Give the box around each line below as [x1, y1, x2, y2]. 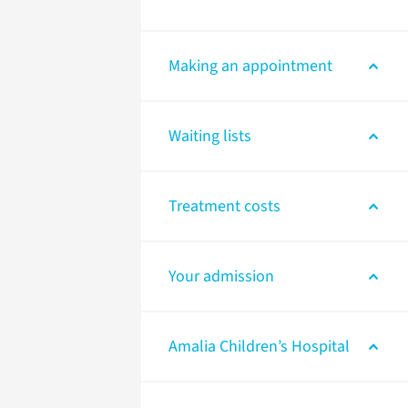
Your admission [168, 264, 274, 288]
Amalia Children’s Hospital [168, 334, 350, 358]
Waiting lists [168, 124, 251, 148]
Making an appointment [168, 54, 332, 77]
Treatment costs [168, 194, 280, 218]
